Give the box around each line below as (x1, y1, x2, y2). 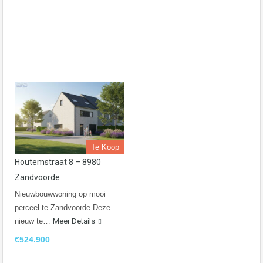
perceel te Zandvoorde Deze (15, 203, 110, 213)
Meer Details (53, 217, 95, 226)
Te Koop (91, 143, 119, 152)
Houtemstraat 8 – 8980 (15, 157, 101, 167)
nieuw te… (15, 217, 53, 226)
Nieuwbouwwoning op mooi (15, 190, 106, 199)
